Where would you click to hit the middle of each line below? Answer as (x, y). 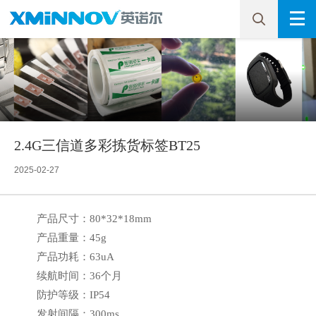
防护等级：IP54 (74, 294)
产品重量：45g (72, 237)
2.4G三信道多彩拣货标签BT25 (107, 145)
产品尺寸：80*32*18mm (95, 218)
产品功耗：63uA (76, 256)
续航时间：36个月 (80, 275)
